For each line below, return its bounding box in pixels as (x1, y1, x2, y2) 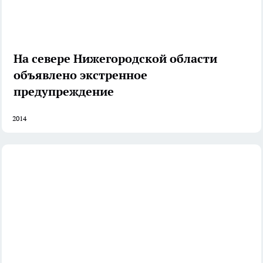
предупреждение (14, 83, 114, 99)
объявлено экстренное (14, 67, 147, 83)
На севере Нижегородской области (14, 50, 217, 66)
